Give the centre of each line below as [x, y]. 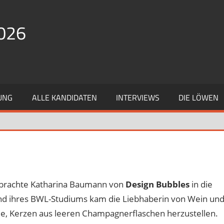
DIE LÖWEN [199, 98]
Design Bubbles [157, 184]
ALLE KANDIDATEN [64, 98]
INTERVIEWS [138, 98]
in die [201, 184]
